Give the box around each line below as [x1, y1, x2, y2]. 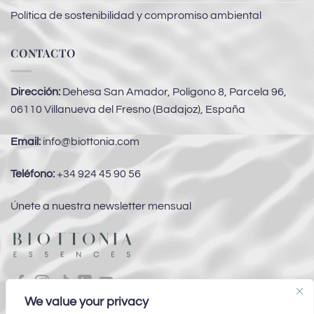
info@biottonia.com [41, 136, 139, 148]
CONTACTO [11, 45, 76, 60]
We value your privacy [25, 295, 149, 308]
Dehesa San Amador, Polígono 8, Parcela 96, [60, 86, 287, 98]
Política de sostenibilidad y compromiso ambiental [11, 9, 261, 21]
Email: [11, 136, 41, 148]
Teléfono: [11, 168, 55, 180]
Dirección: [11, 86, 60, 98]
